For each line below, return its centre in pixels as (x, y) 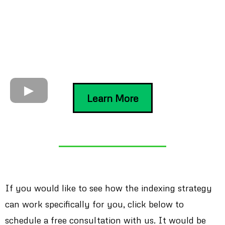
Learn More (113, 98)
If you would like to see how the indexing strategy (108, 188)
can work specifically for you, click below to (94, 204)
